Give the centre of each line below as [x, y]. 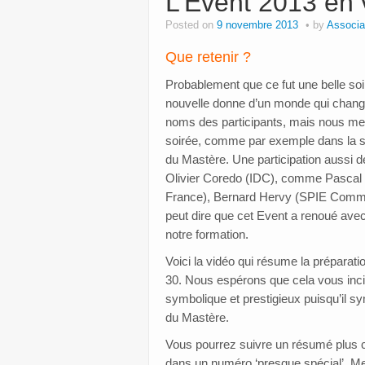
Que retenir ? [208, 57]
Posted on [191, 25]
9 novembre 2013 [257, 25]
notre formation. [207, 234]
